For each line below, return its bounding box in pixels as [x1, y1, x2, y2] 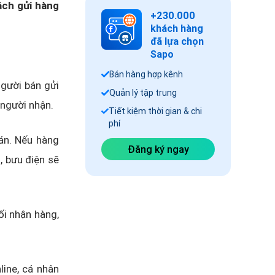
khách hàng [150, 22, 203, 34]
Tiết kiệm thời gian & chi [108, 106, 202, 117]
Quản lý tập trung [109, 87, 177, 98]
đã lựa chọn [150, 35, 204, 47]
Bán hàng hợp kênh [109, 69, 183, 80]
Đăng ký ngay [127, 143, 189, 155]
